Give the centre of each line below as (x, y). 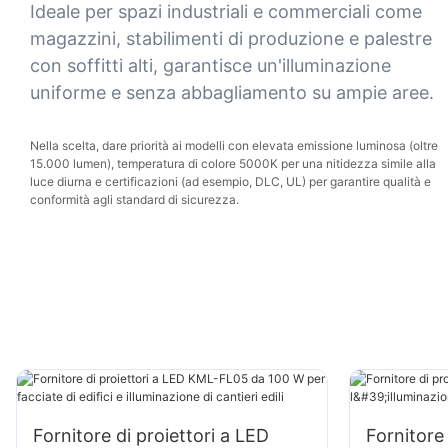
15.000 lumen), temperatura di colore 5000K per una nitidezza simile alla (233, 164)
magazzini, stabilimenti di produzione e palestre (231, 38)
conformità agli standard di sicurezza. (134, 200)
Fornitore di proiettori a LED (151, 435)
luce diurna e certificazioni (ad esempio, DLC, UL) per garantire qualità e (230, 182)
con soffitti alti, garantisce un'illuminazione (210, 65)
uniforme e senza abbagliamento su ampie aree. (232, 92)
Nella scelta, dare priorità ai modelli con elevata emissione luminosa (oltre (234, 146)
